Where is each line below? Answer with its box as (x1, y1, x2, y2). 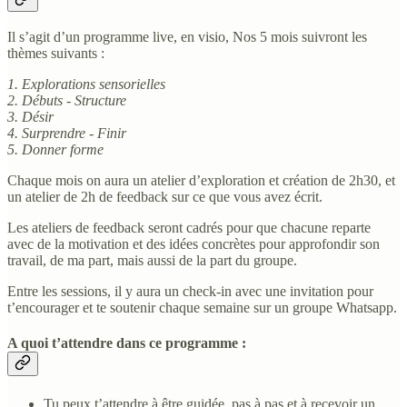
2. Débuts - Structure (7, 93, 126, 108)
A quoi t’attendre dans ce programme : (7, 335, 246, 352)
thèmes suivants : (7, 45, 104, 61)
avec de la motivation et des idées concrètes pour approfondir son (7, 236, 380, 252)
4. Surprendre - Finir (7, 125, 126, 141)
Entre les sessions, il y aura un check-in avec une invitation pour (7, 283, 373, 299)
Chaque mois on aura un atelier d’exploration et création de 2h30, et (7, 173, 395, 188)
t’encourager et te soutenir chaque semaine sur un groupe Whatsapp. (7, 300, 397, 315)
